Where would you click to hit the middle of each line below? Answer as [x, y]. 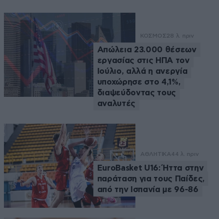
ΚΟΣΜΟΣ [153, 35]
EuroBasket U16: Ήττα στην [150, 168]
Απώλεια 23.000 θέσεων [147, 49]
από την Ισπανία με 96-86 [148, 190]
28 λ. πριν [180, 35]
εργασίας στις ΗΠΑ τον [143, 60]
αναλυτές [116, 103]
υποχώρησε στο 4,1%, [139, 82]
